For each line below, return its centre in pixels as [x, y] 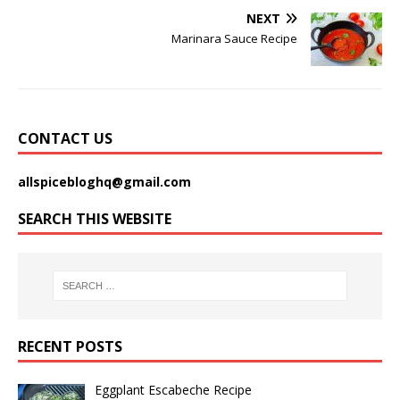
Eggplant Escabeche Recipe [173, 389]
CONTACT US [65, 138]
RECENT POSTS [70, 346]
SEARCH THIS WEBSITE [95, 218]
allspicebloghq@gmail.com [104, 181]
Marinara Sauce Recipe [234, 38]
